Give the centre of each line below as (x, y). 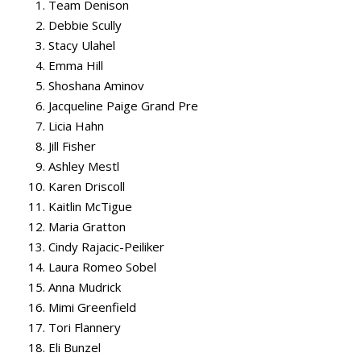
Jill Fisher (72, 146)
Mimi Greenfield (92, 307)
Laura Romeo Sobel (102, 267)
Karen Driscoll (87, 187)
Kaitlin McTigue (90, 207)
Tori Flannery (85, 328)
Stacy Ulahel (82, 46)
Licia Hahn (76, 126)
